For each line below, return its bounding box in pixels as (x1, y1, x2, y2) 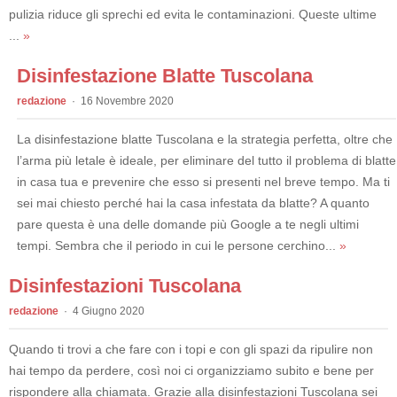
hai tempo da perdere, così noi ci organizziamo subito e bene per (9, 362, 374, 378)
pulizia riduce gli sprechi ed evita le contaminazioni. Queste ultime (9, 6, 377, 21)
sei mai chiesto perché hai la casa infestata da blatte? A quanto (16, 195, 370, 210)
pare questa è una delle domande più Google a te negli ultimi (16, 216, 359, 231)
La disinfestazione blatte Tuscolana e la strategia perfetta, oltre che (16, 131, 393, 146)
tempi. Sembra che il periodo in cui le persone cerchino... (16, 237, 339, 253)
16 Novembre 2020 (80, 94, 174, 107)
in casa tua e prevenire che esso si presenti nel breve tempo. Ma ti (16, 174, 390, 189)
